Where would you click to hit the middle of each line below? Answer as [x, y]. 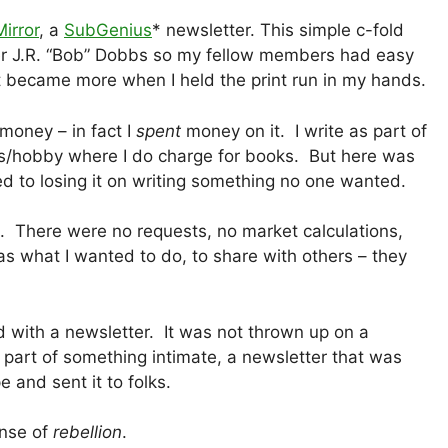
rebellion [87, 432]
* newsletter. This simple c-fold [278, 30]
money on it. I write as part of [304, 130]
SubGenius [108, 30]
